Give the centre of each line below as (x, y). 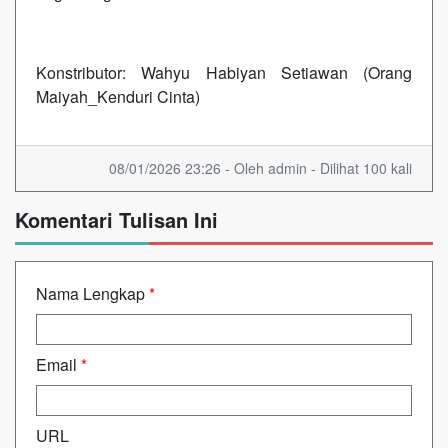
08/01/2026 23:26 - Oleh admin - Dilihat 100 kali (260, 167)
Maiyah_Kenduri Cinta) (118, 96)
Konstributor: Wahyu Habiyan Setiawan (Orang (224, 72)
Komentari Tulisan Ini (116, 219)
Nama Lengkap (92, 293)
